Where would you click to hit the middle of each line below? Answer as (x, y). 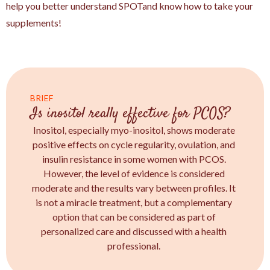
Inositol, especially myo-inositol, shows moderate (134, 130)
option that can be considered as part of (134, 216)
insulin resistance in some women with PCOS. (134, 159)
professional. (134, 245)
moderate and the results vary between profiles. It (134, 187)
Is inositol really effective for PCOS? (130, 114)
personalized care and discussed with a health (134, 231)
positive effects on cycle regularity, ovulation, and (134, 144)
